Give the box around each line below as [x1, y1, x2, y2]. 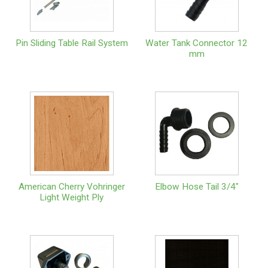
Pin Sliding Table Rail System [15, 37, 128, 48]
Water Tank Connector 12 [145, 37, 248, 48]
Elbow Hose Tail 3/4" [154, 181, 239, 192]
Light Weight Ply [39, 191, 103, 203]
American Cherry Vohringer [18, 181, 125, 192]
